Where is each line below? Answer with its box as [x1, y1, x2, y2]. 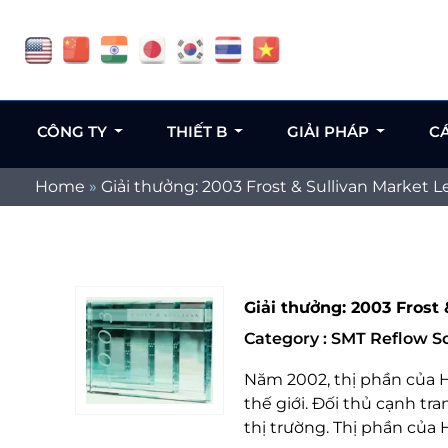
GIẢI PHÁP [286, 122, 373, 141]
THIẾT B [166, 122, 231, 141]
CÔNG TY [36, 122, 111, 141]
